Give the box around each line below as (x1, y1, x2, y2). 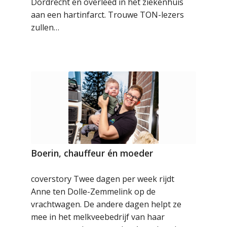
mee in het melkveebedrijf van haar (31, 211, 165, 223)
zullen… (31, 21, 60, 33)
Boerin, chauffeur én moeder (31, 147, 154, 160)
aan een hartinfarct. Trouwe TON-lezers (31, 9, 184, 20)
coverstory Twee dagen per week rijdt (31, 173, 175, 185)
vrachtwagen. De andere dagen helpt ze (31, 199, 182, 210)
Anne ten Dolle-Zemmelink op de (31, 186, 156, 198)
